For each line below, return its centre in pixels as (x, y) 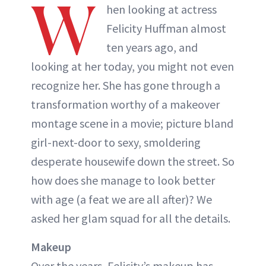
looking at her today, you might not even (132, 66)
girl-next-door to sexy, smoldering (116, 142)
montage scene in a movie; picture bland (132, 123)
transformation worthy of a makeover (125, 104)
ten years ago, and (152, 47)
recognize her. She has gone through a (126, 85)
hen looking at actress (161, 9)
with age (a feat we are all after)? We (121, 199)
